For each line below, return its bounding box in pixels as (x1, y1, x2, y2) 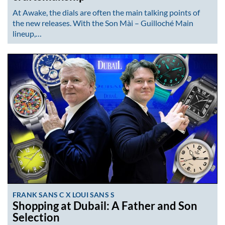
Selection (13, 210, 60, 224)
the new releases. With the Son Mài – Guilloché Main (13, 18, 193, 28)
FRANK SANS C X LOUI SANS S (13, 190, 115, 199)
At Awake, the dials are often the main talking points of (13, 7, 200, 17)
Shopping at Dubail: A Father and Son (13, 199, 197, 212)
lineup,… (13, 28, 42, 38)
